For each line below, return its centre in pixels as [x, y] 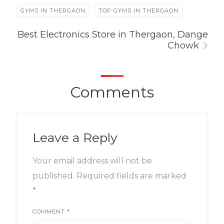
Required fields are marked [131, 176]
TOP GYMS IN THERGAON [138, 11]
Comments [112, 92]
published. [53, 176]
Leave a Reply [75, 138]
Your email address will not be [92, 161]
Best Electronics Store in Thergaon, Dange [113, 35]
